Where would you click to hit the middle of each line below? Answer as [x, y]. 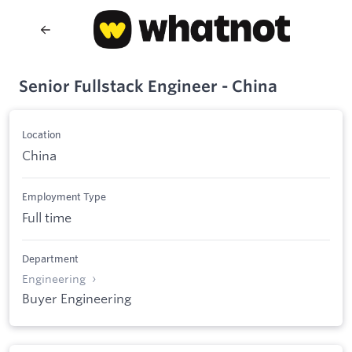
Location [41, 135]
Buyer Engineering [77, 298]
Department [50, 258]
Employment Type [64, 197]
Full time [47, 217]
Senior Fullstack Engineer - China [148, 86]
